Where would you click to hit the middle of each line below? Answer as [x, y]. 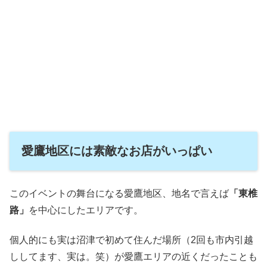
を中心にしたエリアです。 [86, 210]
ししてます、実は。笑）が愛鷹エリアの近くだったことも [133, 257]
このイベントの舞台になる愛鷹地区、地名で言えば [119, 194]
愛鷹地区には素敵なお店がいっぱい [117, 150]
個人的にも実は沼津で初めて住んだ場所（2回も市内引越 [131, 240]
